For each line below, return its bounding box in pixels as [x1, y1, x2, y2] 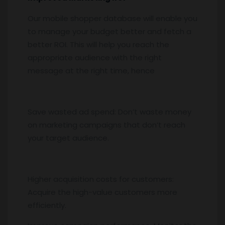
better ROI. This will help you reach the [28, 39, 169, 50]
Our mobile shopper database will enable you [28, 13, 197, 24]
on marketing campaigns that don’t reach [28, 119, 185, 130]
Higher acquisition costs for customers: [28, 173, 174, 184]
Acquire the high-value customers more [28, 186, 177, 197]
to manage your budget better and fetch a [28, 26, 191, 37]
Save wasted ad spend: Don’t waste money [28, 106, 191, 117]
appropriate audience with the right [28, 52, 162, 63]
